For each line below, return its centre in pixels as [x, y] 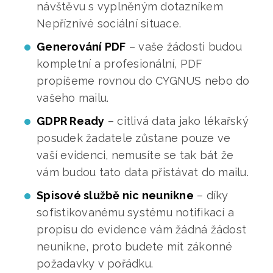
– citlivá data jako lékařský [176, 121]
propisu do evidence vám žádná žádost [141, 229]
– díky [211, 195]
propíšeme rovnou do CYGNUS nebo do [143, 80]
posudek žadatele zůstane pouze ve [134, 138]
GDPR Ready [71, 121]
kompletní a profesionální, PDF [120, 63]
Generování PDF [81, 46]
